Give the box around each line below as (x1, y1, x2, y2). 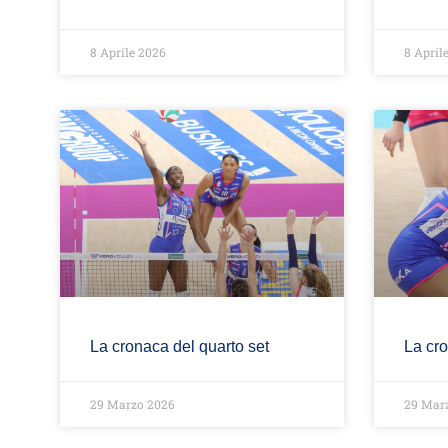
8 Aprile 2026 (90, 44, 166, 61)
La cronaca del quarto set (90, 338, 269, 356)
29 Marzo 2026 (90, 396, 175, 413)
